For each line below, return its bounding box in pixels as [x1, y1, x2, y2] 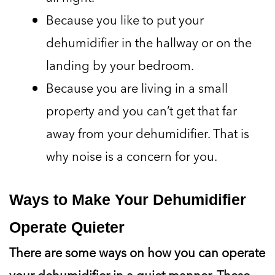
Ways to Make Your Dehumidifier [9, 191, 246, 209]
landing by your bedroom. [46, 56, 194, 75]
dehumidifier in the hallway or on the [46, 33, 252, 52]
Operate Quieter [9, 219, 125, 236]
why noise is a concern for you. [46, 147, 217, 166]
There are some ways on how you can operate [9, 243, 265, 262]
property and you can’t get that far [46, 101, 237, 120]
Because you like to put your [46, 10, 204, 29]
